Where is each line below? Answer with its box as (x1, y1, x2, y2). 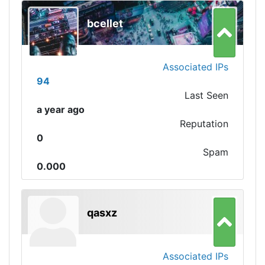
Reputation (180, 118, 228, 130)
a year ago (37, 104, 85, 115)
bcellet (87, 17, 123, 30)
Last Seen (185, 89, 228, 101)
